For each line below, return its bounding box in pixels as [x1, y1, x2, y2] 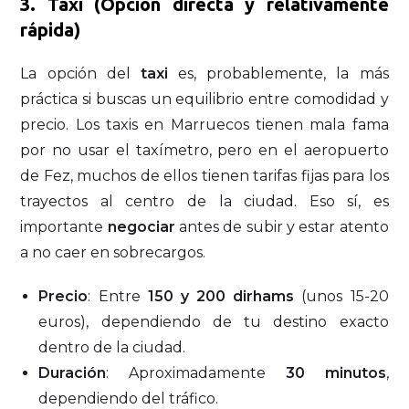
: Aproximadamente [106, 363, 286, 382]
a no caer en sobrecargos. [20, 243, 206, 261]
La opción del [20, 64, 141, 82]
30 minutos [285, 363, 386, 382]
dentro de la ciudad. [38, 338, 186, 356]
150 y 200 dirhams [147, 287, 295, 305]
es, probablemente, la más [167, 64, 389, 82]
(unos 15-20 [294, 287, 389, 305]
